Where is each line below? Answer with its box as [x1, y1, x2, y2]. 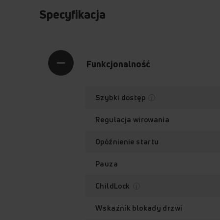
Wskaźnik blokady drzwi [95, 203, 183, 213]
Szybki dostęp [95, 92, 147, 102]
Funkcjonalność [86, 57, 150, 70]
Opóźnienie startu [95, 137, 159, 146]
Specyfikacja [39, 6, 106, 22]
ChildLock [95, 181, 132, 191]
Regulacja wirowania [95, 114, 170, 124]
